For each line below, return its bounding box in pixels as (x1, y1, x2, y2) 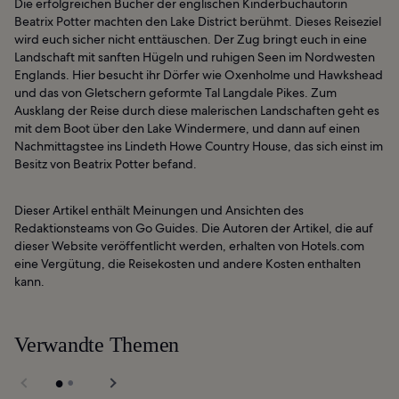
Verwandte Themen (14, 333, 180, 357)
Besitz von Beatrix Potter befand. (14, 156, 197, 173)
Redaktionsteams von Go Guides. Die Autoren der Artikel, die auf (14, 220, 373, 237)
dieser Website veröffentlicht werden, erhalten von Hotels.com (14, 238, 364, 255)
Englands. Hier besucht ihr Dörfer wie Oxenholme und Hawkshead (14, 67, 383, 84)
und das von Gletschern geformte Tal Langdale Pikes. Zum (14, 85, 337, 102)
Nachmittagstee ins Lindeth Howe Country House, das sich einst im (14, 138, 383, 155)
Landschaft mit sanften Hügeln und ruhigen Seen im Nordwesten (14, 49, 375, 66)
